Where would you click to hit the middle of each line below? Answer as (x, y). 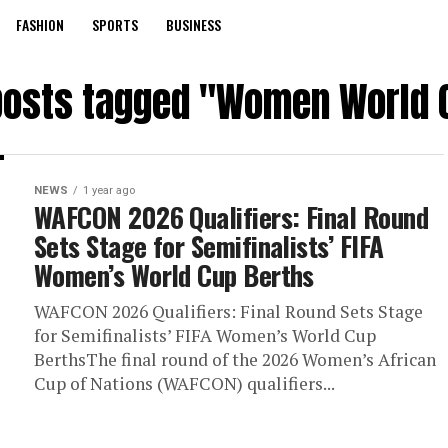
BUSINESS (193, 24)
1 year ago (109, 190)
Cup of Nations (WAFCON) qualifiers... (184, 383)
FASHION (40, 24)
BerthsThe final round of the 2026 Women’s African (235, 359)
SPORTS (115, 24)
